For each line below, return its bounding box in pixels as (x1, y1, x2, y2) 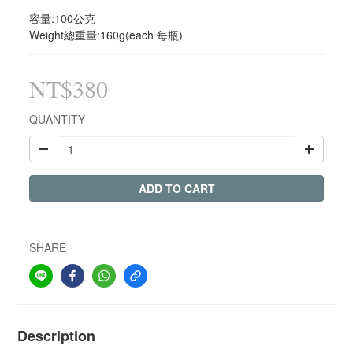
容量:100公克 (29, 10, 95, 26)
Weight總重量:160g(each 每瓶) (29, 27, 183, 43)
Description (17, 325, 95, 346)
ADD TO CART (138, 180, 215, 196)
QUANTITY (29, 111, 85, 127)
